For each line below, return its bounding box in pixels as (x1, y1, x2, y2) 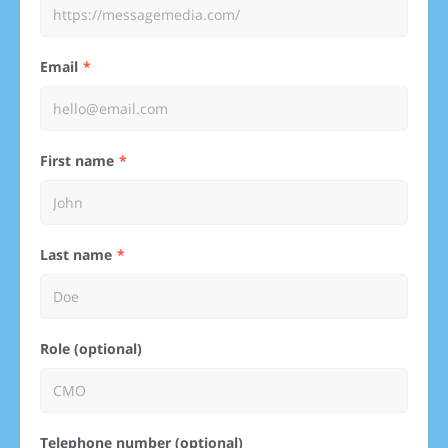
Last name (48, 245, 112, 264)
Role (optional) (49, 339, 142, 358)
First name (48, 151, 114, 170)
